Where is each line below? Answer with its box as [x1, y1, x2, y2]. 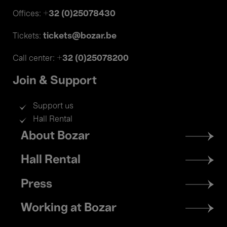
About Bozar [21, 131, 90, 142]
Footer [13, 129, 37, 136]
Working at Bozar [21, 202, 117, 214]
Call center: [13, 55, 57, 62]
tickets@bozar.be [43, 32, 117, 40]
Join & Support [13, 75, 97, 87]
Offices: [13, 11, 43, 18]
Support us [33, 103, 73, 110]
